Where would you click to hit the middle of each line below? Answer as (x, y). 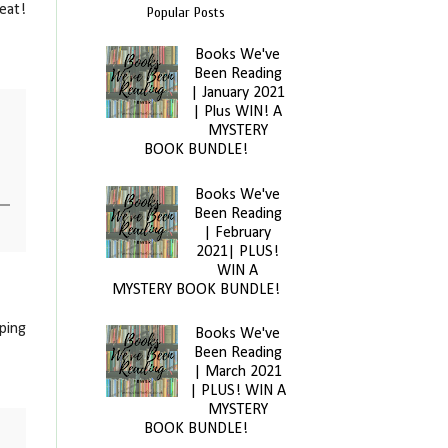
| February (238, 232)
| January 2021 (237, 93)
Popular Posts (186, 12)
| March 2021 (237, 372)
